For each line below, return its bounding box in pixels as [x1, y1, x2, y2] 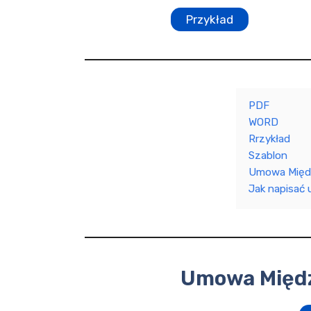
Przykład [186, 12, 233, 26]
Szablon [248, 149, 287, 162]
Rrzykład [248, 133, 290, 145]
